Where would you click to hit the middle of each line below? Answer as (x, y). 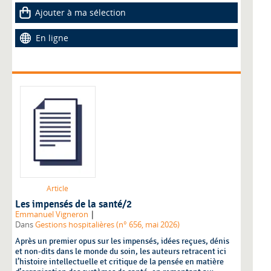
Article (57, 189)
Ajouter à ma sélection (80, 12)
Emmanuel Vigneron (52, 215)
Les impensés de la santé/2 (73, 205)
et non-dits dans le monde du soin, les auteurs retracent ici (121, 252)
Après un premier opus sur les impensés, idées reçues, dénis (122, 241)
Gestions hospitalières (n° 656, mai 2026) (107, 225)
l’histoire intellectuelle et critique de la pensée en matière (119, 262)
